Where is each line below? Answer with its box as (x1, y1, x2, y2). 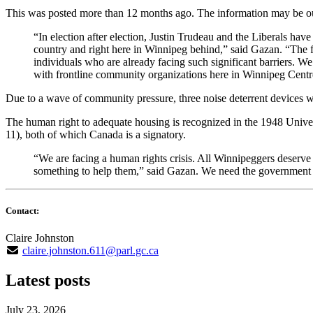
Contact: (6, 205, 39, 216)
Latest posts (6, 270, 90, 289)
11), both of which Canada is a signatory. (6, 128, 186, 140)
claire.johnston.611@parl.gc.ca (22, 244, 159, 256)
